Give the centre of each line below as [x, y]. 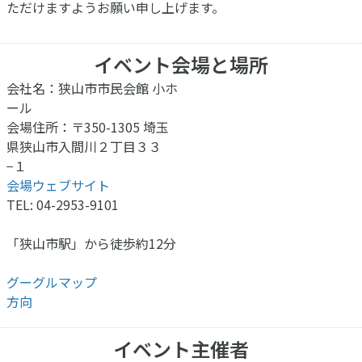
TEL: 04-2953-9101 [63, 205]
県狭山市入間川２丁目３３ [84, 147]
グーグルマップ [52, 282]
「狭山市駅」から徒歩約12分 [91, 244]
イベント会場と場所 [181, 65]
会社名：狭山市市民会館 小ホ [92, 88]
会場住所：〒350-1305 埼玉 [88, 127]
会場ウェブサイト [58, 185]
